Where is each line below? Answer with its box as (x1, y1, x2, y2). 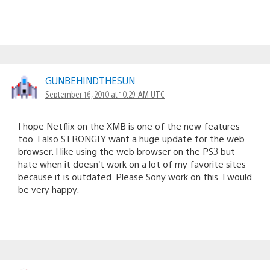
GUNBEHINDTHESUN (45, 74, 135, 87)
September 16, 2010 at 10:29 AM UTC (45, 88, 165, 99)
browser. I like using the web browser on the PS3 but (18, 145, 235, 157)
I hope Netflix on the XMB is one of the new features (18, 119, 240, 131)
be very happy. (18, 183, 79, 195)
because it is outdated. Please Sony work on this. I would (18, 170, 252, 182)
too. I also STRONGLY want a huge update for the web (18, 132, 245, 144)
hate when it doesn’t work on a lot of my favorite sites (18, 157, 246, 169)
